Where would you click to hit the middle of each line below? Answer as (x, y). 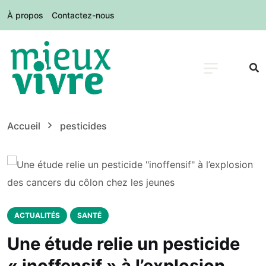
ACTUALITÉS (37, 216)
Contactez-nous (83, 15)
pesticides (83, 126)
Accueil (26, 126)
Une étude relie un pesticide (123, 244)
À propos (25, 15)
